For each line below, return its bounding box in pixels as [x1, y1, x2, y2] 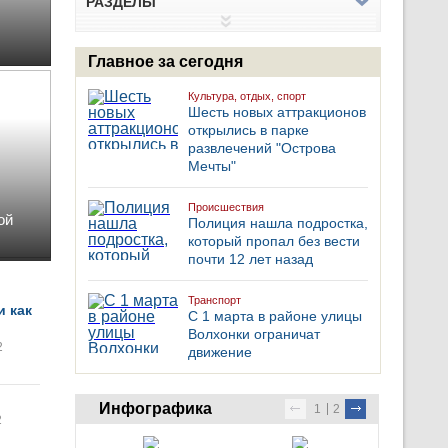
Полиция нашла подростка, [188, 215, 368, 231]
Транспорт [188, 294, 241, 306]
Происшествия [188, 201, 264, 213]
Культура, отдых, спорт [188, 90, 306, 102]
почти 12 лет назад [188, 251, 313, 267]
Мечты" [188, 158, 236, 174]
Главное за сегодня [88, 53, 243, 70]
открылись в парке [188, 122, 309, 138]
